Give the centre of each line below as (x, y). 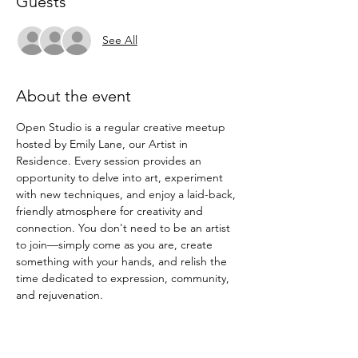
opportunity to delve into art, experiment (121, 177)
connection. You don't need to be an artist (125, 227)
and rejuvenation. (60, 294)
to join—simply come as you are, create (116, 244)
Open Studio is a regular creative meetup (122, 127)
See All (120, 40)
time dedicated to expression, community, (124, 278)
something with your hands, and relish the (123, 261)
